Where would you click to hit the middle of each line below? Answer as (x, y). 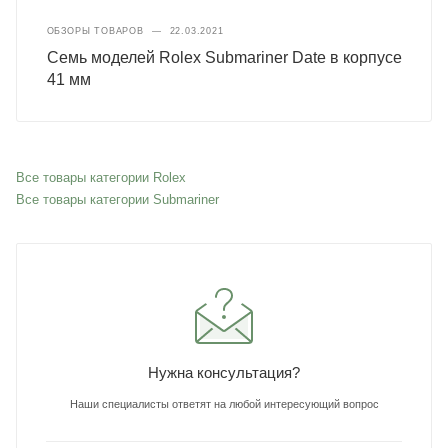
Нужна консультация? (224, 372)
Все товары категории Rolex (101, 177)
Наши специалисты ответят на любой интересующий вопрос (224, 403)
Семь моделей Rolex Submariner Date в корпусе (224, 58)
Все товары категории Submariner (117, 199)
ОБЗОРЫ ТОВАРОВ (95, 31)
